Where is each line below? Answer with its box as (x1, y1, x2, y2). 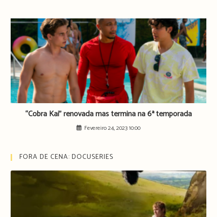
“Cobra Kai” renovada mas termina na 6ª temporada (25, 108, 192, 121)
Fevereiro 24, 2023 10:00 (84, 124, 140, 133)
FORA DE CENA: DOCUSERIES (19, 152, 114, 163)
